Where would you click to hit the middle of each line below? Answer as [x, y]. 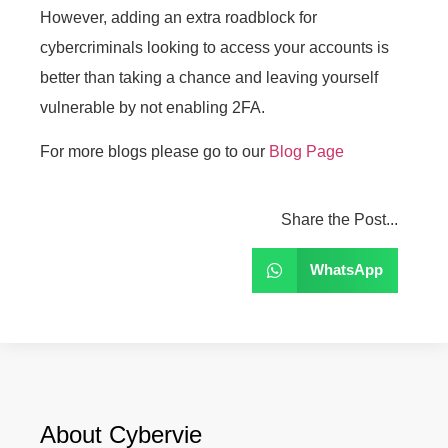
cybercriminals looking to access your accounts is [214, 47]
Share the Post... [339, 219]
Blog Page [306, 152]
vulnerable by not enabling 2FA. [152, 107]
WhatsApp [346, 270]
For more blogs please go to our [154, 152]
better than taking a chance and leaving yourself [209, 77]
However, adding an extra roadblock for [178, 17]
